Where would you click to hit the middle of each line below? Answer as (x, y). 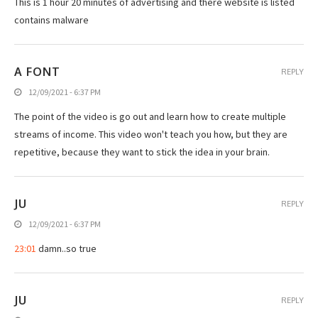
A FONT (37, 71)
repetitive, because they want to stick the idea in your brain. (142, 152)
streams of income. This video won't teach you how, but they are (151, 134)
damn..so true (66, 248)
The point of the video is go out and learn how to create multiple (150, 116)
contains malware (51, 20)
